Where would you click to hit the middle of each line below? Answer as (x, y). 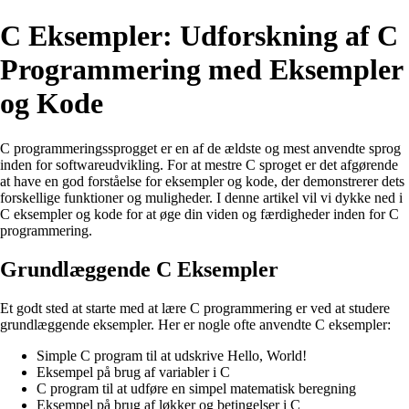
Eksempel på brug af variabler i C (133, 372)
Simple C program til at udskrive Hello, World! (172, 355)
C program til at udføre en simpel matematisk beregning (196, 388)
